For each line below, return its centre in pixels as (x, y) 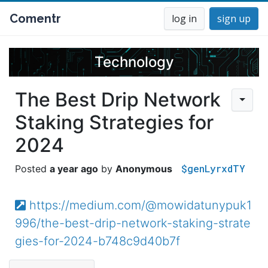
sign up (234, 19)
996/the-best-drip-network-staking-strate (133, 223)
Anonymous (144, 169)
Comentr (35, 19)
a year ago (74, 169)
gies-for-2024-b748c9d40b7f (98, 241)
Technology (134, 62)
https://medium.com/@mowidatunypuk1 (140, 205)
